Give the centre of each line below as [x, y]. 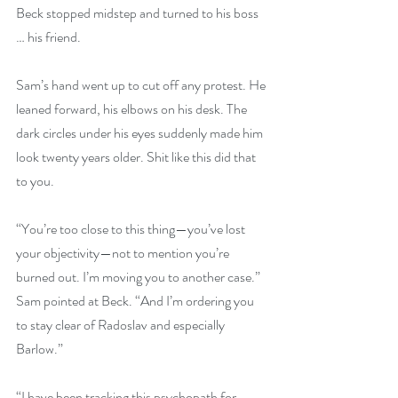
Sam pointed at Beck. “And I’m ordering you [136, 301]
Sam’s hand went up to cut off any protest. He [142, 85]
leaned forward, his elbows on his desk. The [133, 109]
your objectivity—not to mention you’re [124, 253]
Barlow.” [40, 349]
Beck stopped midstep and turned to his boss [139, 13]
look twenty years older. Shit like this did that [137, 157]
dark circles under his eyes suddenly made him [141, 133]
